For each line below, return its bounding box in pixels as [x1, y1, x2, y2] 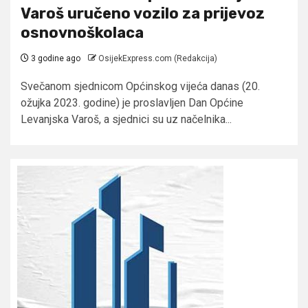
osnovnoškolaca [21, 23, 144, 42]
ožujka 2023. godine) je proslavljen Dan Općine [21, 96, 243, 109]
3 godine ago [29, 53, 80, 63]
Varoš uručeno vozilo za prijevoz [21, 3, 265, 23]
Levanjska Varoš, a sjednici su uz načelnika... [21, 112, 232, 126]
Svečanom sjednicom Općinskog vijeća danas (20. [21, 79, 260, 93]
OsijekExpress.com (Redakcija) [98, 53, 217, 63]
